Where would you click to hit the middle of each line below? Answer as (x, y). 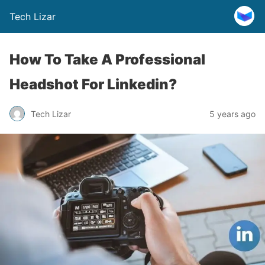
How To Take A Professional (107, 59)
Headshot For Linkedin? (93, 84)
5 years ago (232, 114)
